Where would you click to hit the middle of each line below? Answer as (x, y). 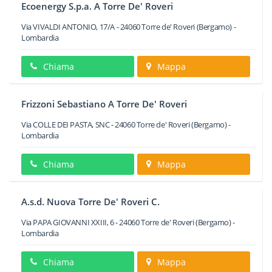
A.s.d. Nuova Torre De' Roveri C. (90, 202)
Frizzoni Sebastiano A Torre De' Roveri (104, 104)
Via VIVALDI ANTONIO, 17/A (68, 27)
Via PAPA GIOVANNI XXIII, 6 (68, 222)
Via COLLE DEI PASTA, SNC (66, 124)
